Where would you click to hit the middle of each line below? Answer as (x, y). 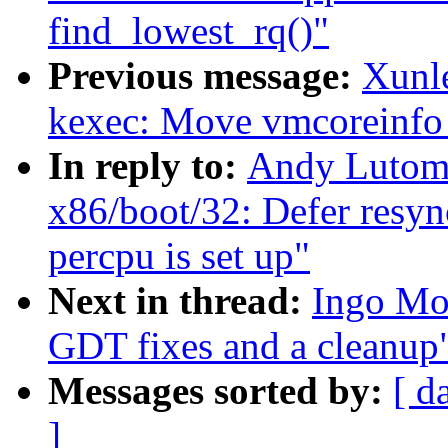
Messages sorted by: (220, 391)
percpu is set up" (179, 256)
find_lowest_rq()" (188, 31)
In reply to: (147, 166)
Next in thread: (180, 301)
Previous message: (205, 76)
